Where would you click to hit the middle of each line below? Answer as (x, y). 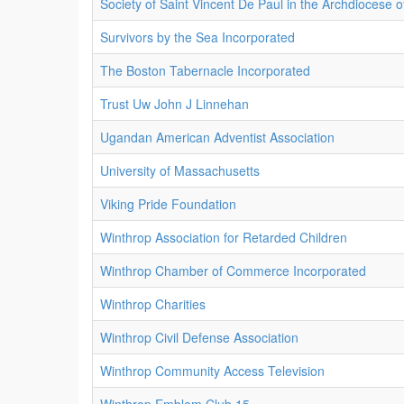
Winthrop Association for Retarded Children (224, 237)
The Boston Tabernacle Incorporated (205, 70)
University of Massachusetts (180, 170)
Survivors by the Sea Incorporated (197, 37)
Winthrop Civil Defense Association (199, 337)
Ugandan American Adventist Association (217, 137)
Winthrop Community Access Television (212, 371)
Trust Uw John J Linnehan (174, 104)
